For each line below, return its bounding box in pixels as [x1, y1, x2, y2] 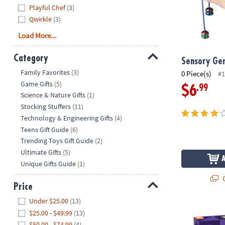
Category [13, 53, 48, 63]
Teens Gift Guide [21, 125, 69, 134]
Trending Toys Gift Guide [21, 136, 94, 146]
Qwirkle [29, 15, 52, 24]
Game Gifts [21, 79, 53, 88]
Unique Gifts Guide [21, 159, 76, 168]
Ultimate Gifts [21, 147, 62, 157]
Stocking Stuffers [21, 102, 71, 111]
